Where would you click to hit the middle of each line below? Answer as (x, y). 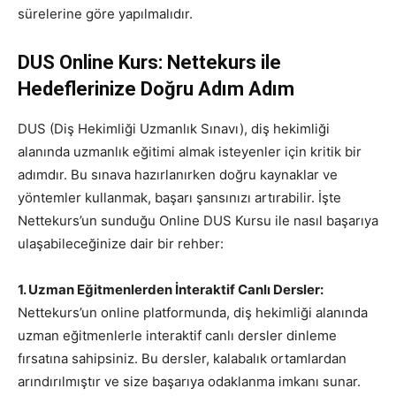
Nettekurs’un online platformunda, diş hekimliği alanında (193, 313)
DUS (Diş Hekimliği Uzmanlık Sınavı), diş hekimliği (174, 129)
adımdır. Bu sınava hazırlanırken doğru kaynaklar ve (178, 175)
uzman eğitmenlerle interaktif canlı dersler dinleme (177, 336)
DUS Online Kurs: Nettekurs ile (149, 63)
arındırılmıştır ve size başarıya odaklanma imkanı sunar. (189, 382)
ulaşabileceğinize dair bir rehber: (121, 244)
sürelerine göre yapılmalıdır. (105, 14)
